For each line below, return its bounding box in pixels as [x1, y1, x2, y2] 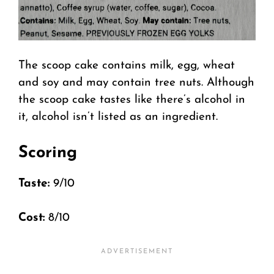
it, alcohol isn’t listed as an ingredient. [18, 111, 218, 124]
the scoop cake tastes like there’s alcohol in [18, 94, 245, 106]
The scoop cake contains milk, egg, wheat [18, 60, 235, 72]
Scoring [18, 144, 77, 161]
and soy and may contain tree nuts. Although [18, 77, 254, 89]
